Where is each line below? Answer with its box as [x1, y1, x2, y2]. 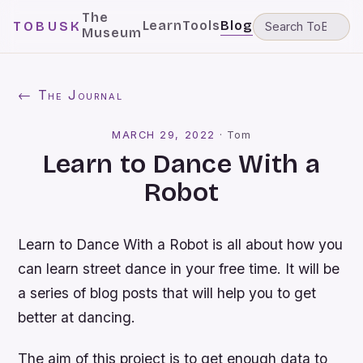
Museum [82, 25, 142, 41]
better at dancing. [18, 309, 136, 326]
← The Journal [18, 87, 123, 103]
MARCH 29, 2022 [112, 129, 216, 141]
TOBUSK [13, 19, 83, 34]
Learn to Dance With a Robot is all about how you [18, 236, 344, 253]
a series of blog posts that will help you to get [18, 284, 317, 301]
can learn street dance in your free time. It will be [18, 260, 340, 277]
